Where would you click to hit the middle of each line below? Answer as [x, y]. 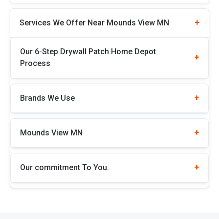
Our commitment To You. [65, 167]
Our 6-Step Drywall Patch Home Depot [88, 51]
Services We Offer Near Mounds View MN [94, 22]
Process [35, 63]
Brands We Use [47, 98]
